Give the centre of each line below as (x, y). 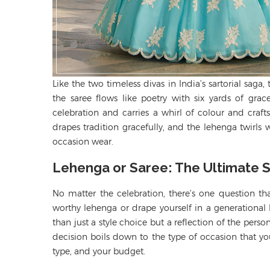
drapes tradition (86, 127)
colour (211, 112)
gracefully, (143, 127)
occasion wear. (83, 141)
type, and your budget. (99, 251)
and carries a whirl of (149, 112)
